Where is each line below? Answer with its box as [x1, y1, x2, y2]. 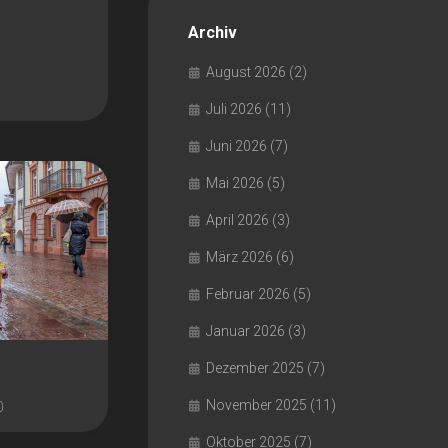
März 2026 [206, 249, 273, 265]
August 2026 [206, 64, 286, 80]
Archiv [188, 23, 237, 42]
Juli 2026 [206, 101, 262, 117]
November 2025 [206, 397, 307, 413]
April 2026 [206, 212, 269, 228]
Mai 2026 [206, 175, 264, 191]
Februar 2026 [206, 286, 290, 302]
